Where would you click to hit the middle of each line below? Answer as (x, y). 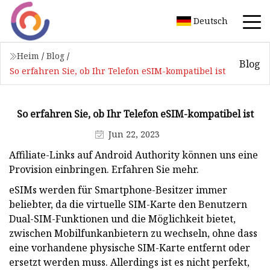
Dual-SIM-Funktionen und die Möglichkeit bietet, (122, 218)
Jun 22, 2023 (134, 134)
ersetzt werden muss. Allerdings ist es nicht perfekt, (129, 262)
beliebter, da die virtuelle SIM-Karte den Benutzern (128, 204)
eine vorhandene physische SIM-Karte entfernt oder (130, 247)
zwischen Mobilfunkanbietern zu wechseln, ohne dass (133, 233)
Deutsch (211, 20)
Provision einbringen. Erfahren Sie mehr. (104, 169)
